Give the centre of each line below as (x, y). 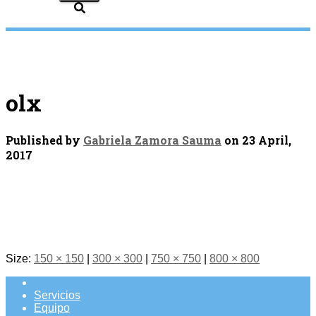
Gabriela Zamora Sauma (152, 140)
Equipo (52, 308)
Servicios (57, 295)
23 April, (267, 140)
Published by (44, 140)
